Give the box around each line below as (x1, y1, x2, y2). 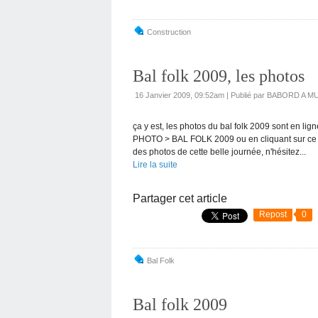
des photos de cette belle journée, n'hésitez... (133, 146, 306, 157)
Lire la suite (133, 159, 177, 170)
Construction (147, 27, 191, 36)
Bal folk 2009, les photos (133, 66, 305, 85)
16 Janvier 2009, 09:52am (135, 90, 224, 99)
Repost (259, 209, 287, 219)
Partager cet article (133, 192, 227, 204)
